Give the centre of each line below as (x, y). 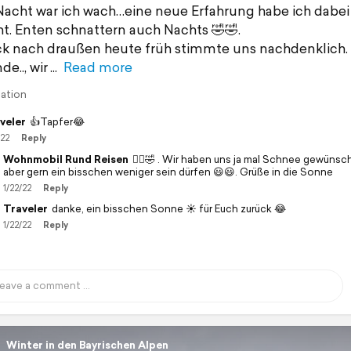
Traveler (25, 208)
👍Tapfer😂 (57, 121)
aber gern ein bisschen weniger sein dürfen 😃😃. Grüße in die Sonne (168, 172)
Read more (98, 67)
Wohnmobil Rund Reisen (65, 159)
